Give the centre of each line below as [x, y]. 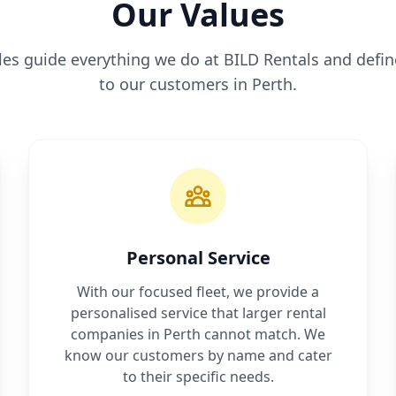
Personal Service [198, 258]
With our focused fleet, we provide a [198, 292]
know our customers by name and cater [198, 356]
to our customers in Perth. [198, 84]
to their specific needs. [198, 377]
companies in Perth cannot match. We [198, 335]
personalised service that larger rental [198, 313]
